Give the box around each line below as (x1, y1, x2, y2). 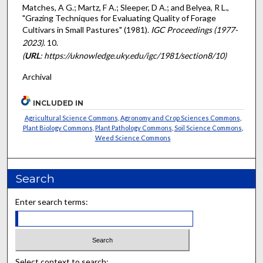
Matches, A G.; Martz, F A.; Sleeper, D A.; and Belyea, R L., (22, 2, 229, 12)
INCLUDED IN (33, 98, 84, 107)
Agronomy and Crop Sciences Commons (120, 113, 240, 122)
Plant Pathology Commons (95, 123, 172, 131)
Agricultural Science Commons (24, 113, 118, 122)
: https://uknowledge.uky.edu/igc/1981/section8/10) (39, 50, 227, 60)
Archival (22, 72, 52, 82)
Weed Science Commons (95, 133, 171, 141)
